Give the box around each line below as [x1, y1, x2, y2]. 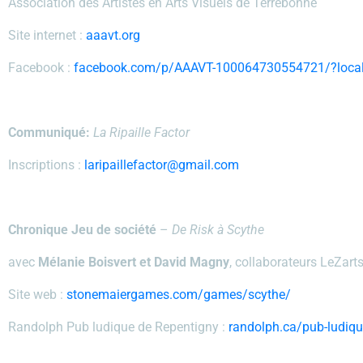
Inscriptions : [8, 157, 84, 173]
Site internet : [8, 28, 86, 43]
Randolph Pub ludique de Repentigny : [8, 319, 228, 335]
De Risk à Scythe [172, 222, 264, 237]
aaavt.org [86, 28, 140, 43]
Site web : [8, 287, 66, 302]
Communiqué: [8, 125, 93, 140]
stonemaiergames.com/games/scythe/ [66, 287, 291, 302]
